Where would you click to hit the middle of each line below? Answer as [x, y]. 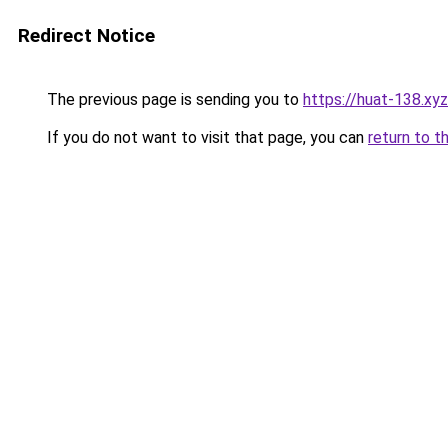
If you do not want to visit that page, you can [205, 137]
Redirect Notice [86, 35]
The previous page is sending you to [173, 99]
